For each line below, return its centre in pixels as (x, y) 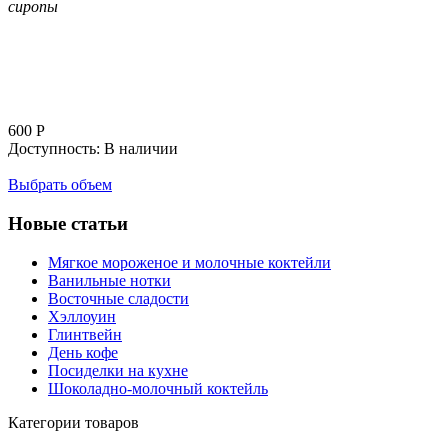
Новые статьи (68, 224)
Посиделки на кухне (118, 370)
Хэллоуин (82, 316)
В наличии (141, 149)
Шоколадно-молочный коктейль (158, 388)
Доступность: (54, 149)
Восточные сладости (118, 298)
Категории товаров (73, 422)
